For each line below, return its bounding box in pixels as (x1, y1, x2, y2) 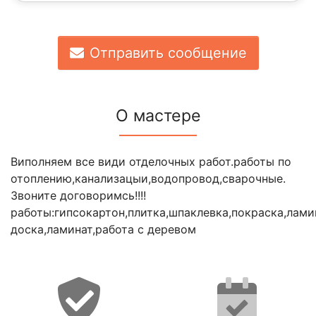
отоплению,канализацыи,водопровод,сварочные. (11, 171, 286, 186)
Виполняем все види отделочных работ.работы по (11, 154, 291, 169)
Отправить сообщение (89, 44, 247, 62)
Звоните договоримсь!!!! (11, 188, 146, 203)
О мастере (115, 106, 201, 126)
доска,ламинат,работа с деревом (11, 222, 196, 237)
